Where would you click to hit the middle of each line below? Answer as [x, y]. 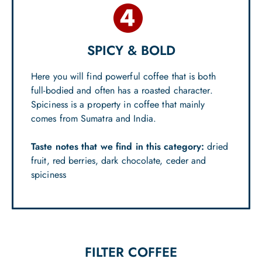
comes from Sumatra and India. [94, 118]
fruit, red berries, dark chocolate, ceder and [119, 160]
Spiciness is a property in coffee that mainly [118, 104]
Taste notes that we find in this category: [118, 146]
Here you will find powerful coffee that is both [123, 76]
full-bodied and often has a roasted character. [122, 90]
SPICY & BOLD [131, 50]
